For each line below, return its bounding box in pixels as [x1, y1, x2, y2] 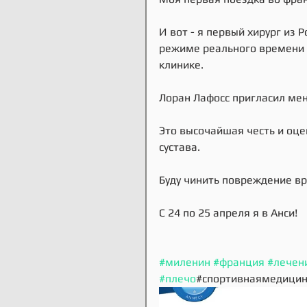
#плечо [159, 272, 196, 285]
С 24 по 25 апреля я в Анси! [159, 206, 297, 219]
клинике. [159, 58, 204, 71]
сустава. [159, 140, 203, 153]
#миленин [159, 256, 210, 269]
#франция [213, 256, 265, 269]
